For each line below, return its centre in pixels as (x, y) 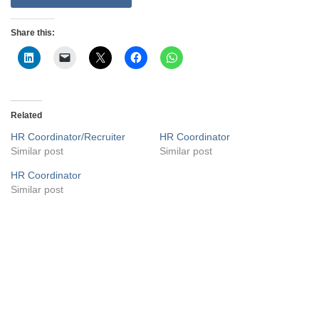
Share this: (33, 32)
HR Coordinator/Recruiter (68, 136)
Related (26, 115)
